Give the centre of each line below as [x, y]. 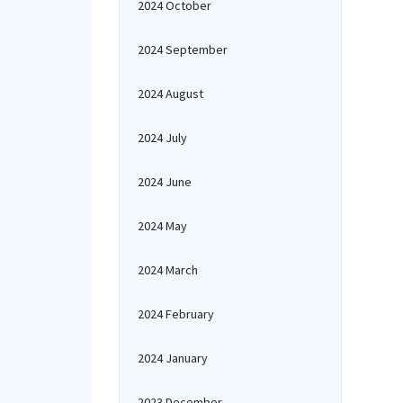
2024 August [170, 94]
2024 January [173, 358]
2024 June [165, 182]
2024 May [162, 226]
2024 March [168, 270]
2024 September [183, 49]
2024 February [176, 314]
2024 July [162, 138]
